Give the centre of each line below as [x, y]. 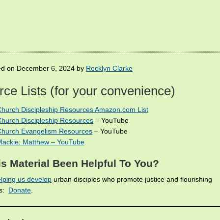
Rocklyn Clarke [109, 69]
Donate [20, 190]
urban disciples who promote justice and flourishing [132, 179]
